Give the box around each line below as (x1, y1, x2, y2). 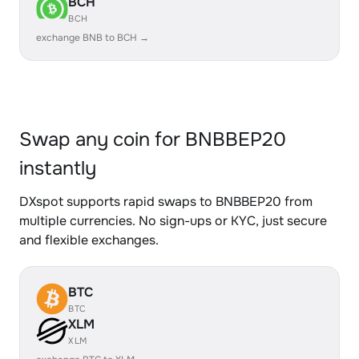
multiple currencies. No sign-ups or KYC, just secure (19, 212, 327, 229)
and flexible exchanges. (19, 232, 159, 248)
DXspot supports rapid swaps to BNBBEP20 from (19, 193, 313, 210)
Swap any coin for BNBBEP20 (19, 127, 286, 151)
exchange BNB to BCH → (36, 31, 149, 44)
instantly (19, 156, 96, 180)
